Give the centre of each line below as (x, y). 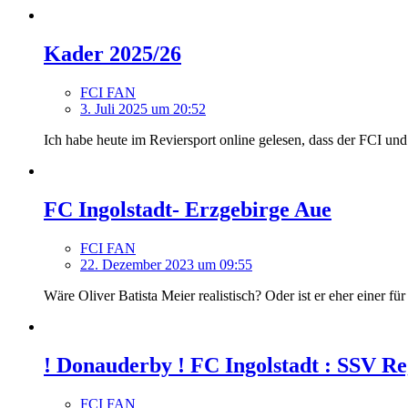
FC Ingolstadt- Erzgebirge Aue (188, 209)
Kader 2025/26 (112, 54)
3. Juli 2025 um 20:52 (143, 109)
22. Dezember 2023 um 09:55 (166, 264)
